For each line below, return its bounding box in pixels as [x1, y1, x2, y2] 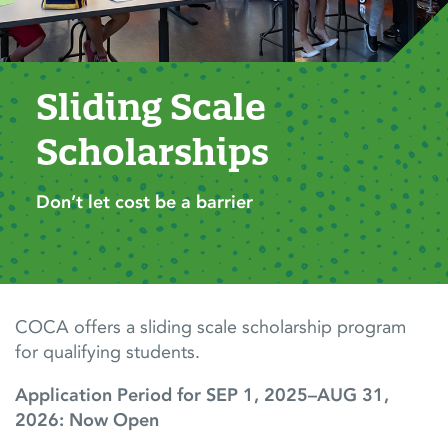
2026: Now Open [15, 409, 159, 432]
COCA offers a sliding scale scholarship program [15, 316, 406, 339]
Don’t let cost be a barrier [36, 191, 253, 214]
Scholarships [36, 129, 269, 175]
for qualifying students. [15, 341, 200, 364]
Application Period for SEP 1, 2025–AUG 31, [15, 384, 389, 407]
